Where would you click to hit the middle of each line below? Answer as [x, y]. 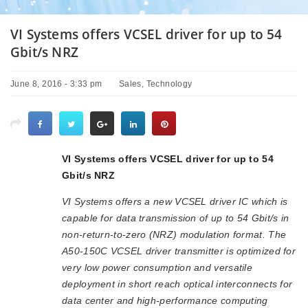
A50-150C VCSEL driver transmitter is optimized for [179, 251]
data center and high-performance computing [165, 300]
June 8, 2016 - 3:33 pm [56, 84]
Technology [169, 84]
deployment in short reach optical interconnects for [177, 284]
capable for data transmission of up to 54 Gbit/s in [176, 218]
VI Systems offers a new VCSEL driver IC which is [175, 201]
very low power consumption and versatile [157, 267]
